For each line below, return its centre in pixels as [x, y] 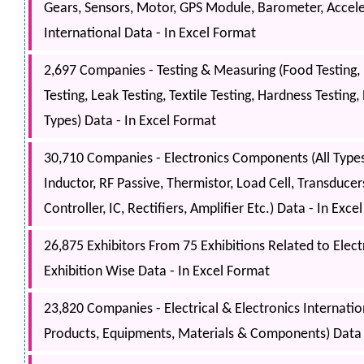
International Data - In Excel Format [150, 34]
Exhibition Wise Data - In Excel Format [157, 272]
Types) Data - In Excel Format [130, 122]
